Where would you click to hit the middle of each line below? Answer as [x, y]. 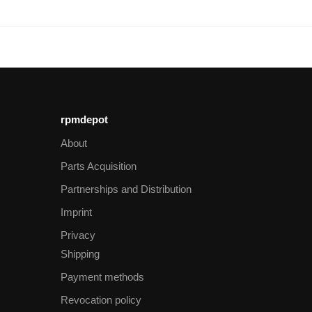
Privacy [78, 235]
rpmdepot [84, 119]
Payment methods [102, 277]
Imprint [76, 212]
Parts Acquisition [99, 166]
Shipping [80, 254]
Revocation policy [101, 300]
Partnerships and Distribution [126, 189]
